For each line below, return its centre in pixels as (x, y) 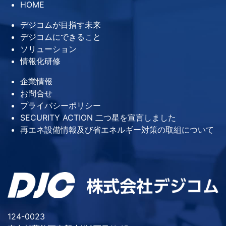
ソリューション (48, 49)
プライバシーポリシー (61, 106)
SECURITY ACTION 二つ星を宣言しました (98, 118)
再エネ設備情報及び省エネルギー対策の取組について (117, 130)
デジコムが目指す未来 (61, 25)
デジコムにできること (61, 37)
